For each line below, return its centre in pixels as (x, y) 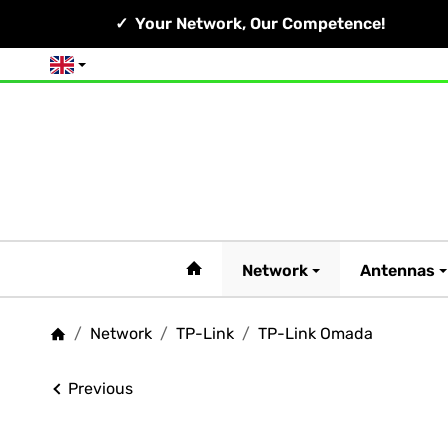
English (82, 71)
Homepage (89, 355)
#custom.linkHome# (280, 269)
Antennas (397, 270)
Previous (100, 389)
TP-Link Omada (315, 334)
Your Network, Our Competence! (257, 23)
